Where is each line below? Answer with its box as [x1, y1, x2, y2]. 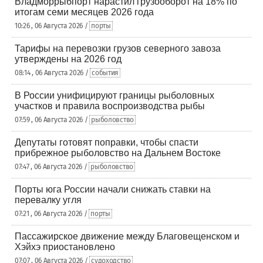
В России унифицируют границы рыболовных [15, 90, 214, 100]
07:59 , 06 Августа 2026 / [15, 116, 90, 124]
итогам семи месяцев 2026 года [15, 7, 154, 17]
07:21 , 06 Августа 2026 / [15, 210, 89, 218]
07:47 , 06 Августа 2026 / [15, 163, 89, 171]
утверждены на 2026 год [15, 54, 122, 64]
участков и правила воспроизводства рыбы [15, 101, 205, 111]
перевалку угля [15, 195, 82, 205]
